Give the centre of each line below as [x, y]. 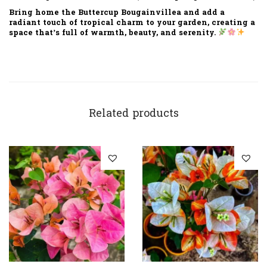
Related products [133, 114]
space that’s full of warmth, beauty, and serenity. [114, 33]
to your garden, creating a [199, 23]
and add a [203, 13]
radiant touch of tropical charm [76, 23]
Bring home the [44, 13]
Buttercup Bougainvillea [130, 13]
